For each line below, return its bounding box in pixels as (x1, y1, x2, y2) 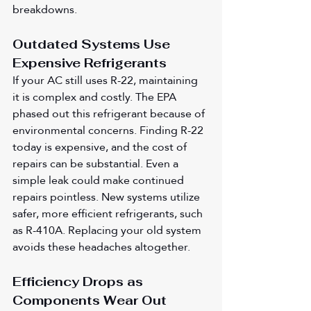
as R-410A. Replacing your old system (12, 219, 204, 241)
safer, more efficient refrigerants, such (12, 202, 205, 224)
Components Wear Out (12, 292, 167, 308)
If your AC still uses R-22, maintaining (12, 69, 201, 91)
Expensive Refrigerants (12, 54, 167, 71)
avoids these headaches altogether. (12, 235, 190, 258)
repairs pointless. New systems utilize (12, 185, 203, 208)
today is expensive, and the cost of (12, 135, 190, 158)
